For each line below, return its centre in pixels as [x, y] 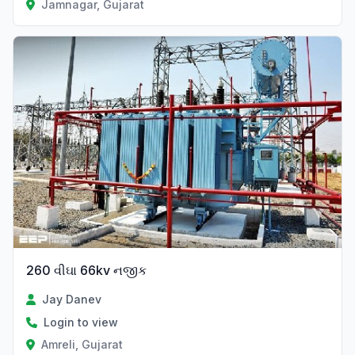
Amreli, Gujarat [82, 345]
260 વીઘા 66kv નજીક [86, 271]
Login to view [81, 323]
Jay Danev [72, 300]
